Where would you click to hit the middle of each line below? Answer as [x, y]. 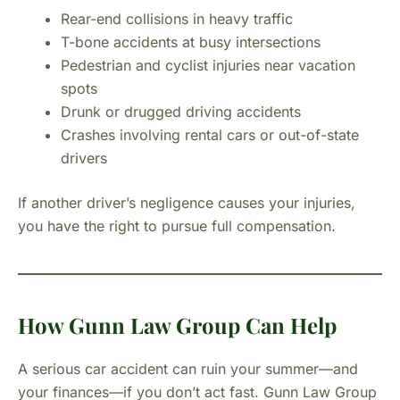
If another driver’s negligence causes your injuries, [187, 203]
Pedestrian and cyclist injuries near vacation [208, 65]
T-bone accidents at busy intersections [191, 42]
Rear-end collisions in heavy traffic [177, 19]
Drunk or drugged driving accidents [181, 112]
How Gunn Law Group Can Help [177, 325]
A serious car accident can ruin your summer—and [188, 369]
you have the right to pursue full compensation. [177, 226]
